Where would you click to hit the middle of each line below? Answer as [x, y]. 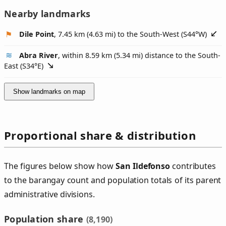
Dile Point [37, 34]
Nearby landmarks [47, 13]
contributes [193, 166]
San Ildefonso [143, 166]
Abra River [39, 55]
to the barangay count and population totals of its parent [113, 180]
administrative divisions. [49, 194]
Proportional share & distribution [100, 135]
